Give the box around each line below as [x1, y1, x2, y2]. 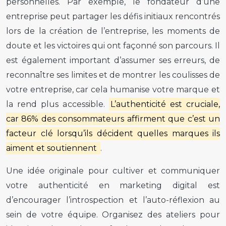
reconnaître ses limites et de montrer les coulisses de [6, 70, 220, 80]
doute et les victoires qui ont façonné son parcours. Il [6, 40, 220, 50]
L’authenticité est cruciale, [110, 99, 220, 109]
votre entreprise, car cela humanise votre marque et [6, 84, 220, 94]
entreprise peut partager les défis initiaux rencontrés [6, 11, 220, 21]
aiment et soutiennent [6, 143, 99, 153]
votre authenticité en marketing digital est [6, 180, 220, 190]
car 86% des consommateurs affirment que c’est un [6, 114, 220, 124]
